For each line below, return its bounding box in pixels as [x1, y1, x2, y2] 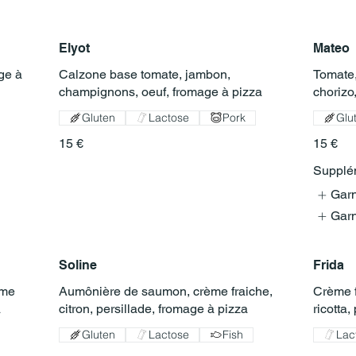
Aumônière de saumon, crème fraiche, [59, 283, 273, 299]
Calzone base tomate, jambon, [59, 66, 230, 82]
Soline [59, 257, 97, 273]
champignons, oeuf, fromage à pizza [59, 83, 262, 99]
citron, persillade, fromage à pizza [59, 300, 248, 316]
